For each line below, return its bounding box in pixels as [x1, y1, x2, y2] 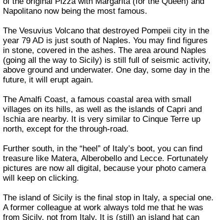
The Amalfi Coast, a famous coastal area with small [3, 94, 192, 104]
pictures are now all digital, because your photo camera [3, 163, 206, 173]
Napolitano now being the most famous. [3, 6, 148, 16]
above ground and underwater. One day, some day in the [3, 65, 210, 75]
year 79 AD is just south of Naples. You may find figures [3, 35, 208, 45]
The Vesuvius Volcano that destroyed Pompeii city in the [3, 26, 210, 35]
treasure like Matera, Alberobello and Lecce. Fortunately [3, 153, 209, 163]
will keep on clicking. [3, 173, 80, 183]
